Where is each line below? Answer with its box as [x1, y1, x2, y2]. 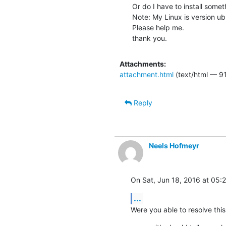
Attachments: [119, 59, 166, 68]
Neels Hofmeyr [148, 141, 199, 150]
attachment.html [119, 70, 174, 79]
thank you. [132, 33, 167, 42]
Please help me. [132, 23, 184, 32]
